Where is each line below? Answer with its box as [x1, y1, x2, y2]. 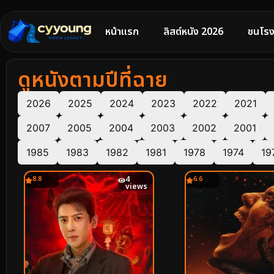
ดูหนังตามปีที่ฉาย [18, 65, 168, 96]
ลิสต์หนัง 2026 [163, 24, 223, 39]
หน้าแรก [105, 24, 139, 39]
